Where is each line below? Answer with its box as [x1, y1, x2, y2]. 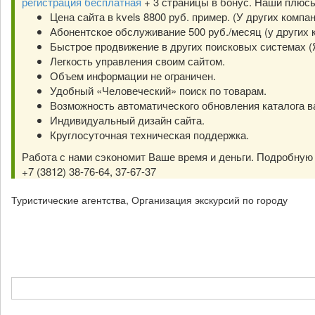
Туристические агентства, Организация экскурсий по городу [11, 193, 288, 207]
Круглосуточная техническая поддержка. [50, 127, 249, 142]
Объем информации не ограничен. [50, 68, 216, 83]
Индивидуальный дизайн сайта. [50, 112, 205, 127]
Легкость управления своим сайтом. [50, 53, 225, 68]
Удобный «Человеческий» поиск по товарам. [50, 83, 266, 98]
